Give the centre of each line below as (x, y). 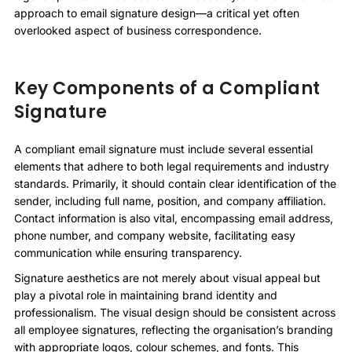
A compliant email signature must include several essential (163, 148)
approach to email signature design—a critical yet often (157, 13)
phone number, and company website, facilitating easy (155, 235)
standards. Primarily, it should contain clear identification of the (175, 183)
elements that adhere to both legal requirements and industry (172, 166)
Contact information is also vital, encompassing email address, (174, 218)
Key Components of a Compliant (167, 88)
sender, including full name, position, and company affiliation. (170, 200)
